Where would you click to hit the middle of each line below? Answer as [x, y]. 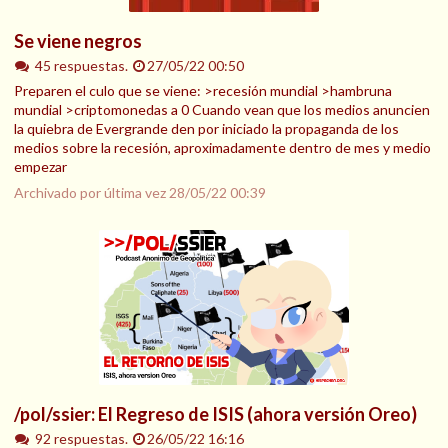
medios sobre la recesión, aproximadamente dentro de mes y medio [222, 148]
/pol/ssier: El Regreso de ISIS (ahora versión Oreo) [215, 414]
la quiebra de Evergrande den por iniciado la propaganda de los [206, 129]
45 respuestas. [82, 65]
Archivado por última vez [91, 193]
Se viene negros [78, 40]
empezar [40, 167]
